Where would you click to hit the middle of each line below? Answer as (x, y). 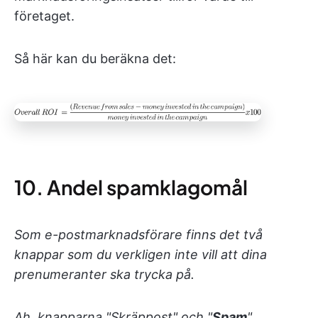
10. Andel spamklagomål (131, 187)
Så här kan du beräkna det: (95, 58)
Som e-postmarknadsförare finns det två (138, 234)
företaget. (44, 16)
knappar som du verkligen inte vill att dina (141, 254)
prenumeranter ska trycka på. (104, 274)
